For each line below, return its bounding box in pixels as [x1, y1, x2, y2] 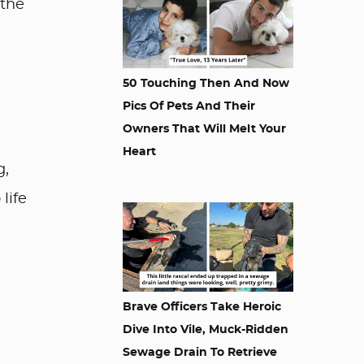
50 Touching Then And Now [123, 78, 289, 89]
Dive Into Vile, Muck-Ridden [123, 324, 288, 336]
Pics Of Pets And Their [123, 101, 255, 112]
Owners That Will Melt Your [123, 123, 286, 135]
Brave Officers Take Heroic [123, 301, 281, 313]
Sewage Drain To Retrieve [123, 347, 277, 358]
